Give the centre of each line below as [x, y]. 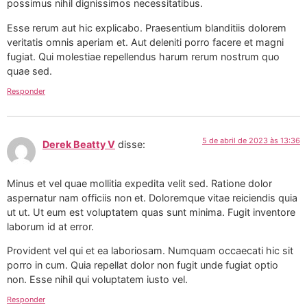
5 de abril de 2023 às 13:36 [251, 141]
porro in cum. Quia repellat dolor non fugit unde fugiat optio [143, 265]
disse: [132, 145]
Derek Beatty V [79, 145]
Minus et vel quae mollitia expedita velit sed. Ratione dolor [139, 183]
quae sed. [29, 71]
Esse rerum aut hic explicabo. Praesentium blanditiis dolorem [147, 27]
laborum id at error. [50, 226]
